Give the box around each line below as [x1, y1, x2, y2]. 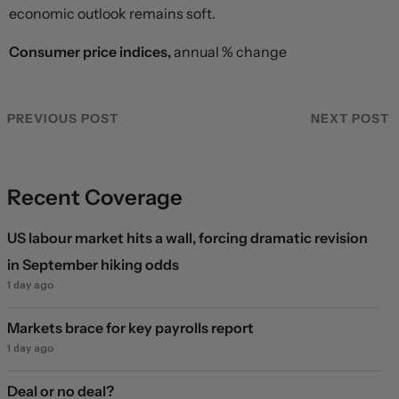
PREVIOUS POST [7, 110, 118, 127]
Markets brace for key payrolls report [7, 319, 254, 338]
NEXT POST [311, 110, 389, 127]
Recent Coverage [7, 184, 183, 211]
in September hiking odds [7, 256, 179, 274]
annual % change [174, 43, 287, 61]
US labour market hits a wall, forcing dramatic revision [7, 229, 368, 248]
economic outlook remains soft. [9, 4, 216, 23]
